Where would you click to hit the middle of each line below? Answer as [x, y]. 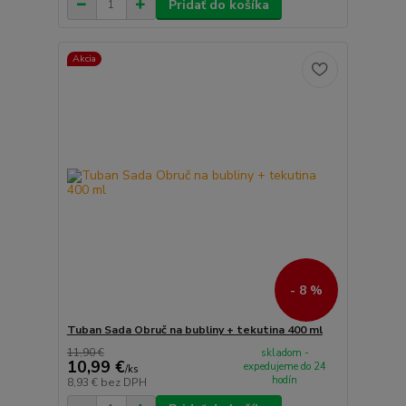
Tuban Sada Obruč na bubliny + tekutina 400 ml [194, 330]
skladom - [285, 353]
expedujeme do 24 [285, 366]
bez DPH [123, 382]
